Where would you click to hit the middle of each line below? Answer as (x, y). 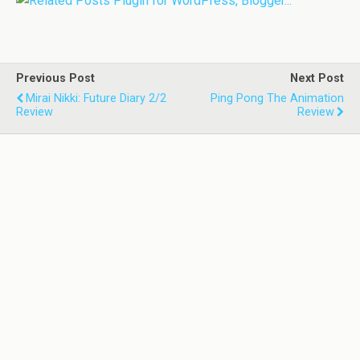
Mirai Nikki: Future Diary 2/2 (96, 99)
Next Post (317, 79)
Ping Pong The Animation (277, 99)
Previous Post (55, 79)
